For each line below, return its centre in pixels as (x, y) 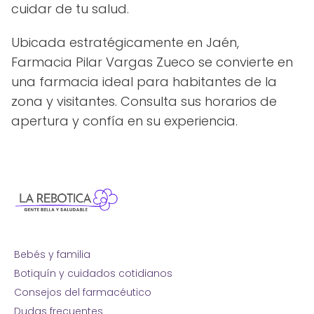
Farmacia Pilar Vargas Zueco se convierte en (152, 62)
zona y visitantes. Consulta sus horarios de (144, 101)
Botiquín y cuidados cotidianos (93, 273)
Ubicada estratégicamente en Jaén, (125, 42)
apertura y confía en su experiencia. (124, 121)
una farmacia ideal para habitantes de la (144, 81)
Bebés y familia (52, 254)
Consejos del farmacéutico (83, 292)
